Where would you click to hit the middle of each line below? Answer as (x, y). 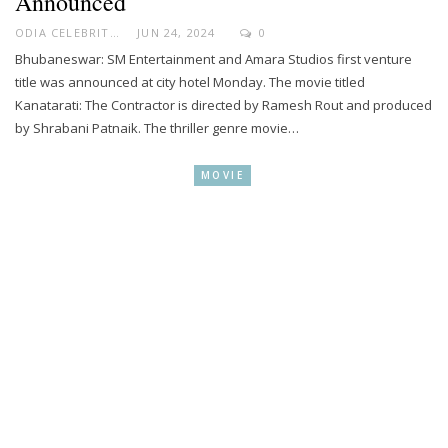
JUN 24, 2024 (176, 32)
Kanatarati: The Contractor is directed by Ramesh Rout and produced (223, 104)
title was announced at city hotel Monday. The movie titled (190, 81)
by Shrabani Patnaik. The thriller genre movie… (157, 127)
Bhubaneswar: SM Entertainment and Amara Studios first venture (213, 58)
